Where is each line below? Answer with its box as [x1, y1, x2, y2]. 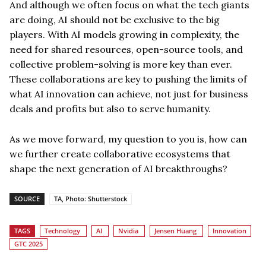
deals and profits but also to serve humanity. [9, 102, 211, 115]
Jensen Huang [154, 226, 197, 235]
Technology [45, 226, 80, 235]
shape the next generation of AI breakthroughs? [9, 162, 227, 175]
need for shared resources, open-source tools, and [9, 43, 243, 55]
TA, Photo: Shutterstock [54, 194, 127, 203]
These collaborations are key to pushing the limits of [9, 72, 247, 85]
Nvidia [118, 226, 138, 235]
